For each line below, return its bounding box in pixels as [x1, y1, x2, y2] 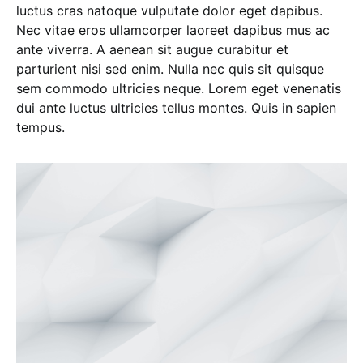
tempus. [16, 118, 65, 135]
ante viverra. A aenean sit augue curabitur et [16, 41, 288, 58]
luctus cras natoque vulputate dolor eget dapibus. [16, 2, 322, 19]
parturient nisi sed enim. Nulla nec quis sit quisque [16, 60, 324, 77]
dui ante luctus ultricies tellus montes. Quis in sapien [16, 99, 336, 116]
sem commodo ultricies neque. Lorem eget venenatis [16, 79, 341, 96]
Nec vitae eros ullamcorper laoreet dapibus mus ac [16, 21, 330, 38]
